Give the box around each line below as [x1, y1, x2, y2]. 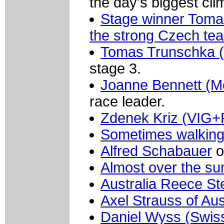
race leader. [89, 93, 165, 110]
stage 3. [89, 60, 141, 77]
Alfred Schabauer [100, 143, 212, 159]
